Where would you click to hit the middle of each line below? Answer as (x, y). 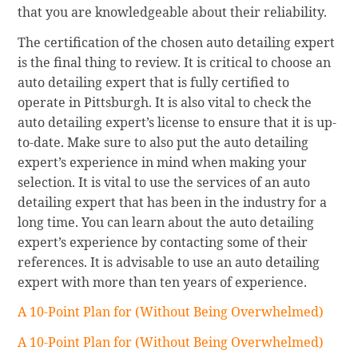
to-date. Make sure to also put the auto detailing (163, 142)
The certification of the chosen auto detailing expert (177, 42)
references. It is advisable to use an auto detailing (169, 262)
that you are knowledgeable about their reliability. (173, 12)
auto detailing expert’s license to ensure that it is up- (177, 122)
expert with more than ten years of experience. (163, 282)
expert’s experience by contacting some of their (163, 242)
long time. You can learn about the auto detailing (166, 222)
